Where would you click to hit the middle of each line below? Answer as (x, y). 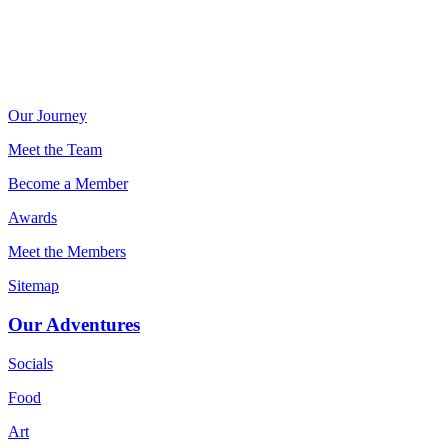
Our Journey (47, 116)
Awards (32, 218)
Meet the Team (55, 150)
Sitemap (33, 286)
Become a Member (68, 184)
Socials (30, 363)
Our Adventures (74, 325)
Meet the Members (67, 252)
